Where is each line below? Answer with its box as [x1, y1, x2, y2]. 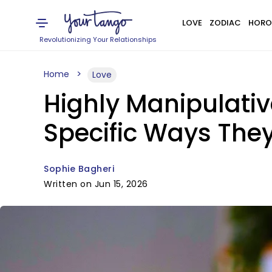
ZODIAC [209, 17, 241, 29]
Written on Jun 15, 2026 [44, 178, 148, 190]
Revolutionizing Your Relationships [39, 35, 157, 44]
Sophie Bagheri [44, 163, 114, 175]
